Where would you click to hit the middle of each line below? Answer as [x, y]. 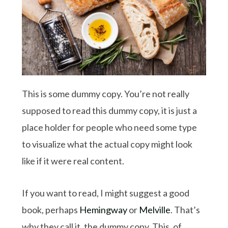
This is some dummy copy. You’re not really [106, 93]
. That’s [186, 209]
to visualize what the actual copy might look [107, 144]
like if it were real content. [73, 161]
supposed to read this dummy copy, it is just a [110, 110]
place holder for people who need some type [110, 127]
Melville [155, 209]
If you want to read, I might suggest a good [106, 193]
